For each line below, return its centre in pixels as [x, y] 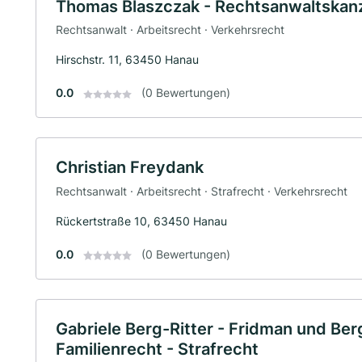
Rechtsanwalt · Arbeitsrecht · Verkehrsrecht [170, 30]
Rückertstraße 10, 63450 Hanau [141, 221]
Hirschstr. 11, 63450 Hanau [127, 60]
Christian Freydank [130, 168]
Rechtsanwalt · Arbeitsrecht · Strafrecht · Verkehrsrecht [202, 191]
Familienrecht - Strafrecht [157, 349]
